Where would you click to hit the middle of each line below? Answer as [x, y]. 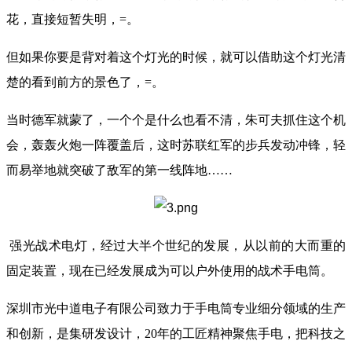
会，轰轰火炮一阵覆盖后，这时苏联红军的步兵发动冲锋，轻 [176, 145]
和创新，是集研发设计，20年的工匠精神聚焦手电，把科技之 [176, 333]
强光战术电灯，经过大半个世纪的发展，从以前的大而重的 [176, 245]
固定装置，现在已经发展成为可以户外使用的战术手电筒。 [170, 270]
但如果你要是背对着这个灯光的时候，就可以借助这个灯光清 [176, 57]
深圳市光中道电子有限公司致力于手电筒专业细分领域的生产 [176, 308]
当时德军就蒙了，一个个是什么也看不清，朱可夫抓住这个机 [176, 119]
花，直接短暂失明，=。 [73, 19]
